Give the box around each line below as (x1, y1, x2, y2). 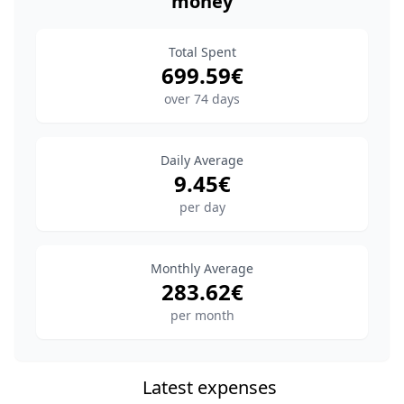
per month (170, 307, 234, 324)
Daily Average (161, 151, 243, 169)
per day (179, 198, 225, 216)
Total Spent (168, 43, 236, 60)
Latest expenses (142, 375, 277, 399)
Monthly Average (151, 260, 253, 277)
